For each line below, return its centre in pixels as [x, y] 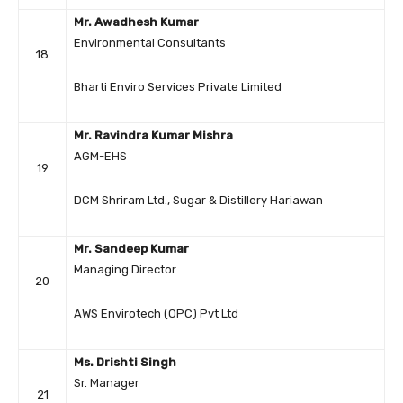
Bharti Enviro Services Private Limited [178, 87]
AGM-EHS [100, 157]
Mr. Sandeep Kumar [131, 249]
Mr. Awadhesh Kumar [136, 22]
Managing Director [125, 270]
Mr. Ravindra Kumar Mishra [153, 136]
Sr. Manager [107, 383]
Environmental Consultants [150, 43]
